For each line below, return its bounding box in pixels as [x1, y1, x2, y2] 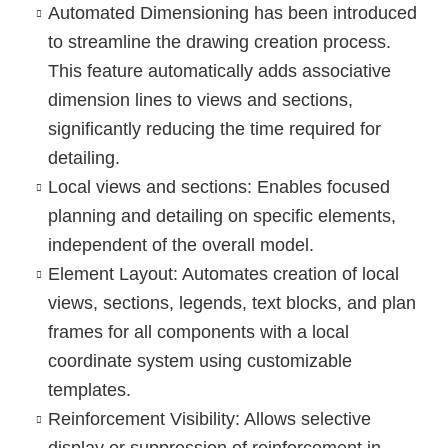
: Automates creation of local [172, 263, 399, 284]
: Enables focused [246, 176, 390, 197]
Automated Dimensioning [47, 2, 249, 23]
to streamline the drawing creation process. [47, 31, 391, 52]
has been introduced [248, 2, 417, 23]
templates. [47, 379, 131, 400]
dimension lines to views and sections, [47, 89, 353, 110]
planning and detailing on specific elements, [47, 205, 396, 226]
